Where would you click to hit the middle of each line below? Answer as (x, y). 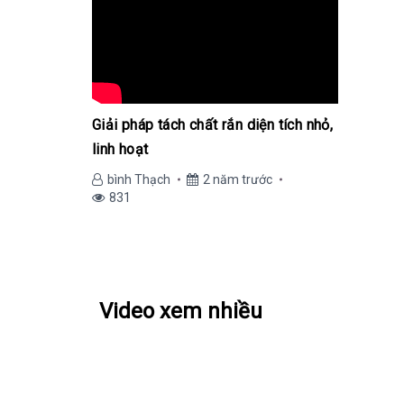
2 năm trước (238, 179)
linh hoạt (120, 149)
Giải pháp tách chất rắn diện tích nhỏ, (213, 125)
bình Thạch (139, 179)
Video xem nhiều (181, 311)
